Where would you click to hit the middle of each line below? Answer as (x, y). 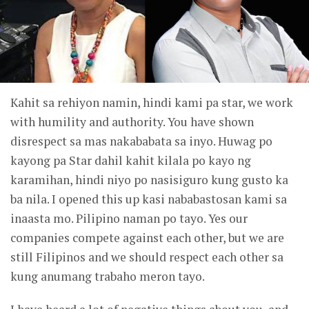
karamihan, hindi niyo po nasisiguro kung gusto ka (149, 179)
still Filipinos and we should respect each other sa (147, 257)
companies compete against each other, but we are (147, 237)
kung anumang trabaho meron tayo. (108, 276)
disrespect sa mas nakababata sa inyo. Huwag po (141, 141)
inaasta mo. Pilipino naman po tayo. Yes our (129, 218)
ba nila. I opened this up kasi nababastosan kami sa (149, 199)
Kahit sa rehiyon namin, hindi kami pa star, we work (152, 102)
